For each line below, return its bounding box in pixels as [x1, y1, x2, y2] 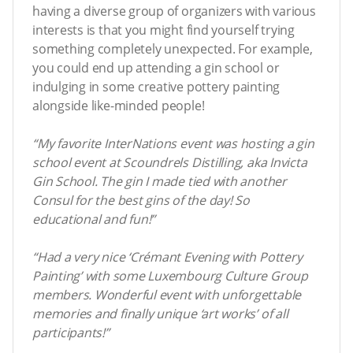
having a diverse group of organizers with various [32, 2, 316, 20]
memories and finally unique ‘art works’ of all [32, 305, 288, 323]
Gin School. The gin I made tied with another [32, 173, 287, 191]
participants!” [32, 324, 110, 342]
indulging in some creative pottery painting [32, 78, 281, 96]
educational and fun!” [32, 210, 156, 229]
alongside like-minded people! [32, 97, 205, 115]
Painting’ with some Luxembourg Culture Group [32, 267, 308, 285]
